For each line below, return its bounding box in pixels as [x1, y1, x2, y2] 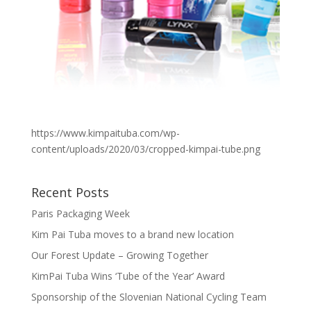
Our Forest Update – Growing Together [31, 249, 208, 262]
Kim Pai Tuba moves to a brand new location [31, 228, 234, 242]
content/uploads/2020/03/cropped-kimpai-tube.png [31, 142, 260, 156]
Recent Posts [31, 184, 109, 201]
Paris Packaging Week [31, 207, 130, 221]
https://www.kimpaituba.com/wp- [31, 126, 180, 140]
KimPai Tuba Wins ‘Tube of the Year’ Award [31, 269, 225, 283]
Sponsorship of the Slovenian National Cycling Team [31, 290, 267, 304]
